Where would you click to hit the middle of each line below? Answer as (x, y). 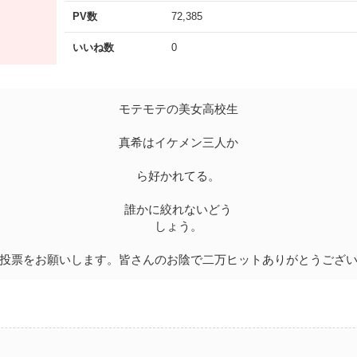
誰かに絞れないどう (178, 209)
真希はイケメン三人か (178, 142)
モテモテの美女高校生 (178, 108)
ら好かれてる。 (178, 175)
